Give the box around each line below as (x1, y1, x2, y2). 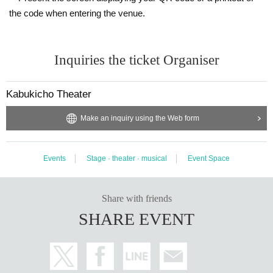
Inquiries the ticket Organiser (54, 52, 219, 68)
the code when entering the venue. (9, 7, 145, 18)
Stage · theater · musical (87, 154, 167, 163)
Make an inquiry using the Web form (80, 113, 199, 122)
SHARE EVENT (79, 209, 194, 229)
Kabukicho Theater (6, 88, 91, 100)
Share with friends (101, 193, 172, 204)
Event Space (188, 154, 230, 163)
